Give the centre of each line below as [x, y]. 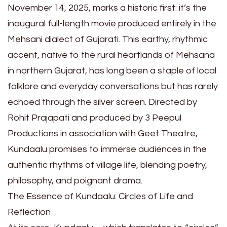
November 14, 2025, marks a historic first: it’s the [107, 8]
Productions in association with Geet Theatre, [103, 134]
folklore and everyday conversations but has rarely [113, 87]
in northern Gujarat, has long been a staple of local [112, 71]
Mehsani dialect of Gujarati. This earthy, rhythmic [108, 40]
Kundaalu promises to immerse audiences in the [107, 149]
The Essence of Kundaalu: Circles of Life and [100, 197]
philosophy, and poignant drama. [75, 181]
